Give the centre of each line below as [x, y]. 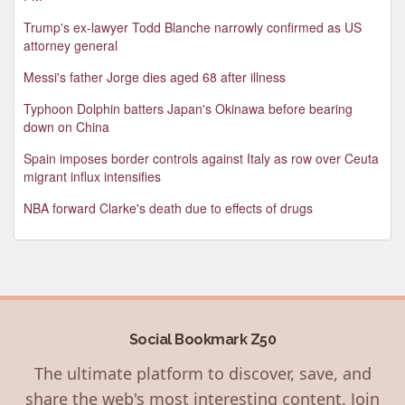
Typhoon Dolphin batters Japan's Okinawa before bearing [188, 108]
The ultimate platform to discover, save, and [202, 373]
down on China [66, 126]
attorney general [71, 45]
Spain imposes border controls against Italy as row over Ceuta [201, 158]
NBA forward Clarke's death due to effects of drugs [168, 207]
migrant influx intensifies [92, 176]
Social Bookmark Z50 [202, 339]
